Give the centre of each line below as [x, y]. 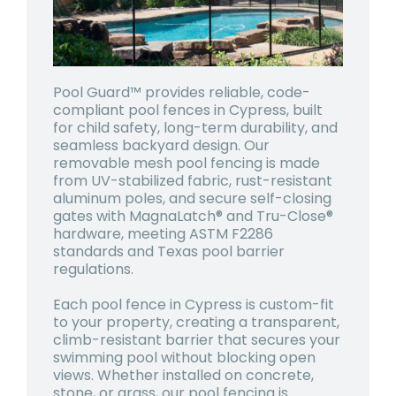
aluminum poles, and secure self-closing [192, 199]
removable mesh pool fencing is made [187, 164]
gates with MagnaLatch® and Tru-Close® [193, 217]
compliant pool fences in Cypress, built [188, 110]
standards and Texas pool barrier [169, 252]
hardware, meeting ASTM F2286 [163, 234]
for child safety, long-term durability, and [195, 128]
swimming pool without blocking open [184, 358]
